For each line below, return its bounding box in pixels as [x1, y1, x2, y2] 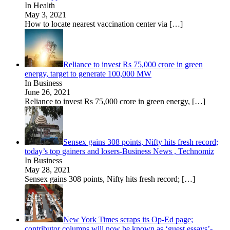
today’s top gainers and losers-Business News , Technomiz [25, 146, 214, 156]
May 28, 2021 [25, 165, 70, 174]
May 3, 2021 [25, 10, 66, 19]
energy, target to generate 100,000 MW [25, 69, 151, 78]
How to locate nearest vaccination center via [25, 19, 169, 28]
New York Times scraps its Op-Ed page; [63, 215, 193, 224]
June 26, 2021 [25, 87, 70, 97]
